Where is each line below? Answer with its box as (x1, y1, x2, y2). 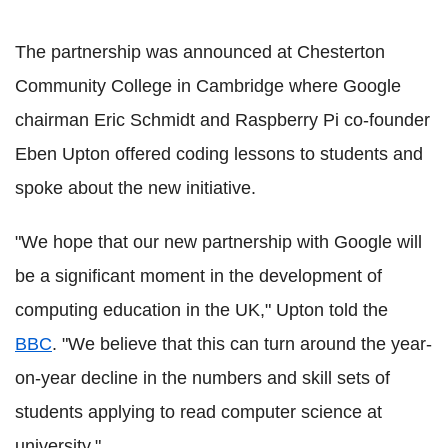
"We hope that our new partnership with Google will (15, 231, 422, 252)
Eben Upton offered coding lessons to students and (15, 143, 423, 164)
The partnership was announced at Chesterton (15, 41, 385, 62)
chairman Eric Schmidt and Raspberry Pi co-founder (15, 109, 430, 130)
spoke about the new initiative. (15, 177, 256, 198)
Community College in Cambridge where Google (15, 75, 401, 96)
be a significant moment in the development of (15, 265, 382, 286)
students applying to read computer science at (15, 401, 382, 422)
